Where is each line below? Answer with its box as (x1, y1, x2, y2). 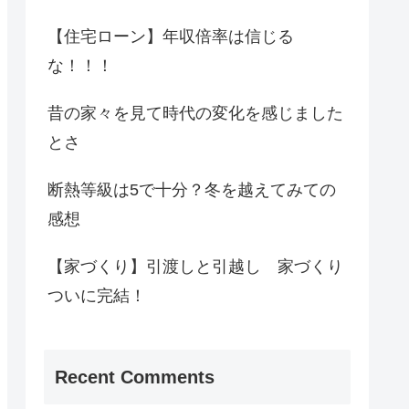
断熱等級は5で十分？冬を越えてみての (47, 181, 336, 200)
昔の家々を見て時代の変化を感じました (47, 104, 343, 123)
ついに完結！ (47, 287, 146, 306)
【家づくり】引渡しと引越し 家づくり (47, 257, 343, 277)
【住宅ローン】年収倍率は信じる (47, 27, 294, 47)
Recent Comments (55, 366, 215, 387)
